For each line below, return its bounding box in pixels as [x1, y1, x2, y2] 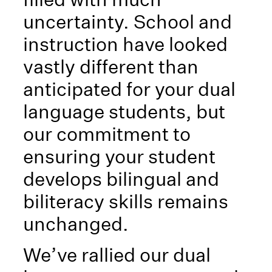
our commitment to [23, 122, 191, 146]
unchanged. [23, 212, 129, 236]
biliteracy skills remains [23, 189, 229, 213]
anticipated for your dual [23, 77, 236, 101]
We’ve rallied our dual [23, 243, 211, 267]
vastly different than [23, 55, 199, 78]
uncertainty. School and [23, 10, 233, 33]
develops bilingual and [23, 167, 220, 191]
